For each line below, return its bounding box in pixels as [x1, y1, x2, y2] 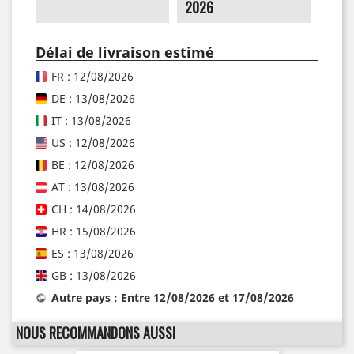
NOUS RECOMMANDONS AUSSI [16, 322, 175, 343]
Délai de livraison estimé [36, 42, 214, 62]
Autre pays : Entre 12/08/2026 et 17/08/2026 [51, 289, 294, 305]
